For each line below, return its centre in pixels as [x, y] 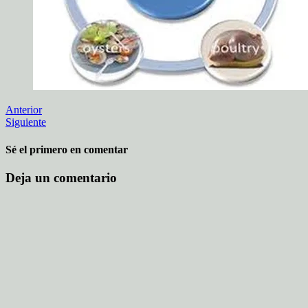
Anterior [24, 110]
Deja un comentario [61, 177]
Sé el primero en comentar [67, 149]
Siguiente [26, 122]
